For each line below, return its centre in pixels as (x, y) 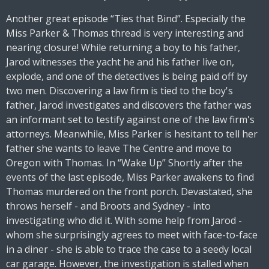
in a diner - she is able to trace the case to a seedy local (129, 249)
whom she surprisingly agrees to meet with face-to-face (132, 235)
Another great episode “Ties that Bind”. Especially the (126, 19)
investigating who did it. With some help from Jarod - (124, 221)
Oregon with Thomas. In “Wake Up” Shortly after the (124, 163)
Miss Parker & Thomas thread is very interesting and (125, 33)
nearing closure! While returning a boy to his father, (123, 48)
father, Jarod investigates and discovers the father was (129, 105)
